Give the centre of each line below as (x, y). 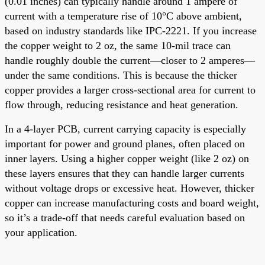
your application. (41, 232)
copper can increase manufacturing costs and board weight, (132, 203)
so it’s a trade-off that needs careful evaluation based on (125, 217)
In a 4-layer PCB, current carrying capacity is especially (125, 129)
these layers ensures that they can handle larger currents (125, 173)
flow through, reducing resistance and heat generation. (122, 104)
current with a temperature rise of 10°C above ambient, (123, 16)
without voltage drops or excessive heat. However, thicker (130, 188)
